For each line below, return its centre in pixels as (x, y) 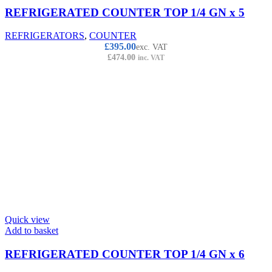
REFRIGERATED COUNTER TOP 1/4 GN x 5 (125, 12)
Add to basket (32, 231)
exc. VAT (152, 47)
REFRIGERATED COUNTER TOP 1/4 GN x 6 (125, 254)
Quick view (27, 220)
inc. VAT (151, 58)
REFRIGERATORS (45, 36)
